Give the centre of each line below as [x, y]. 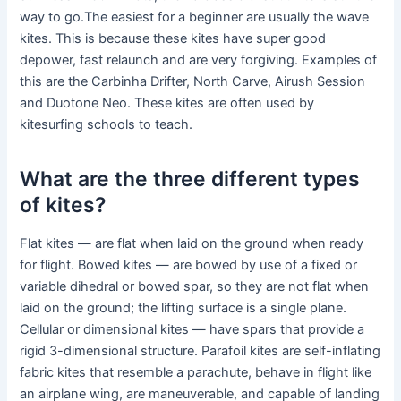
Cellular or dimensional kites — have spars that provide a [192, 330]
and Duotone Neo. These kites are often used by [167, 103]
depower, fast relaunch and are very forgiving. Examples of [199, 60]
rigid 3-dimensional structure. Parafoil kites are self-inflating [200, 351]
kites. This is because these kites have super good [173, 39]
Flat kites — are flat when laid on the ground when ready [192, 244]
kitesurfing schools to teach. [107, 125]
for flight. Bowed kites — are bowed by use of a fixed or [189, 265]
